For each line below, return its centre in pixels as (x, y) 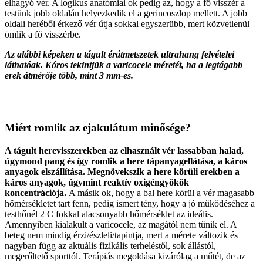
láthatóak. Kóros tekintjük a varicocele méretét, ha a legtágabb (124, 65)
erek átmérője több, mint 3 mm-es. (69, 76)
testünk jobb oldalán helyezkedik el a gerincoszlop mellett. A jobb (126, 14)
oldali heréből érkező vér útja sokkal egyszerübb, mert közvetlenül (127, 24)
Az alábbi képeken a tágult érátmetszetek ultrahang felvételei (119, 55)
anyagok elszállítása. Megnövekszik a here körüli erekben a (122, 171)
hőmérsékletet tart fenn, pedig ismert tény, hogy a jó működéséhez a (130, 203)
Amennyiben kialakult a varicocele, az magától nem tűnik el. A (121, 224)
